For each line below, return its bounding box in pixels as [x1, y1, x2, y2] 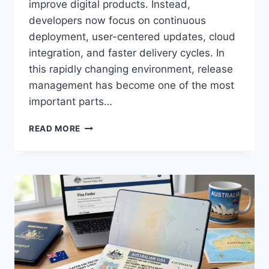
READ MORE [29, 124, 81, 134]
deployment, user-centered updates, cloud [29, 31, 235, 43]
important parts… [29, 95, 112, 108]
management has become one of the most [29, 79, 234, 92]
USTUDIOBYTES [80, 159, 151, 169]
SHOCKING [80, 121, 127, 131]
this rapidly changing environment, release [29, 63, 233, 76]
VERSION [80, 184, 119, 194]
